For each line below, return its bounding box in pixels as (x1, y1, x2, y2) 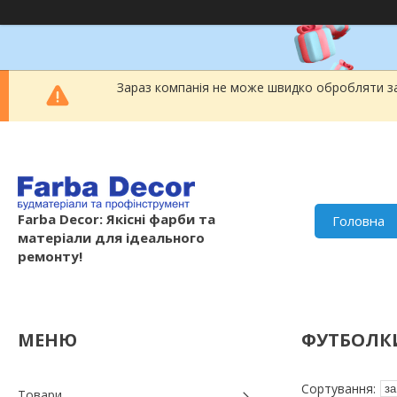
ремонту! (18, 246, 82, 265)
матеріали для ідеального (18, 228, 205, 246)
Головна (332, 211, 385, 230)
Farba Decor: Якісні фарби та (18, 209, 215, 228)
